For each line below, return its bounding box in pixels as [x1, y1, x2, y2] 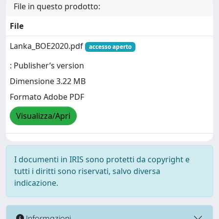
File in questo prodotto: [14, 1, 100, 12]
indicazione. [14, 177, 58, 188]
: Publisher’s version [10, 60, 84, 71]
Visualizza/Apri [16, 110, 70, 122]
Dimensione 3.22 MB [10, 76, 86, 87]
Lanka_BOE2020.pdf [10, 41, 85, 51]
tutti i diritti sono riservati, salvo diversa [14, 166, 160, 176]
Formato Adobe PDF [10, 91, 84, 103]
